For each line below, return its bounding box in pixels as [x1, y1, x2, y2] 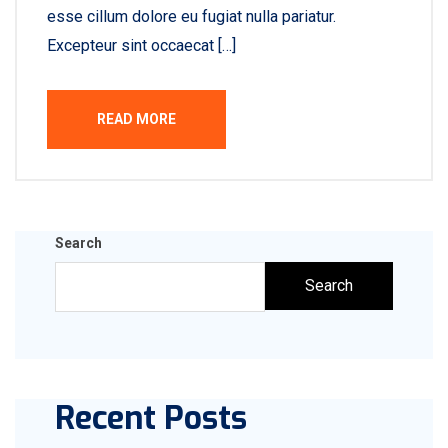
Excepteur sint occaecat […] [47, 36, 236, 55]
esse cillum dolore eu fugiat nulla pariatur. [47, 7, 336, 26]
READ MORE [97, 111, 176, 127]
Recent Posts [55, 397, 247, 439]
